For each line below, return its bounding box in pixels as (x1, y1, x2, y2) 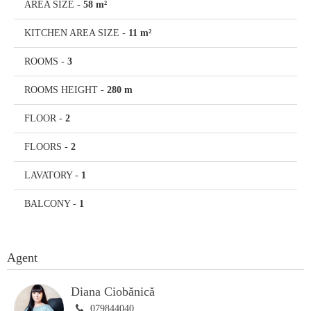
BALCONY (24, 198, 70, 209)
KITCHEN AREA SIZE (24, 27, 119, 38)
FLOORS (24, 141, 62, 152)
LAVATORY (24, 169, 72, 180)
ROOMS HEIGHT (24, 84, 98, 95)
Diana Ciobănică (71, 284, 155, 299)
